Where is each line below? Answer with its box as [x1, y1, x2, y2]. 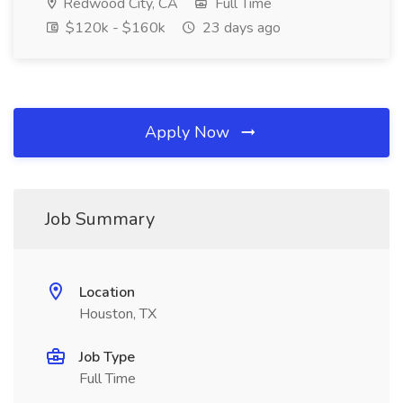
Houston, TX [79, 304, 157, 324]
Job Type [79, 347, 135, 367]
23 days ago [199, 18, 281, 38]
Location [79, 282, 135, 302]
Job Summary [45, 207, 155, 231]
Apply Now [145, 121, 234, 143]
